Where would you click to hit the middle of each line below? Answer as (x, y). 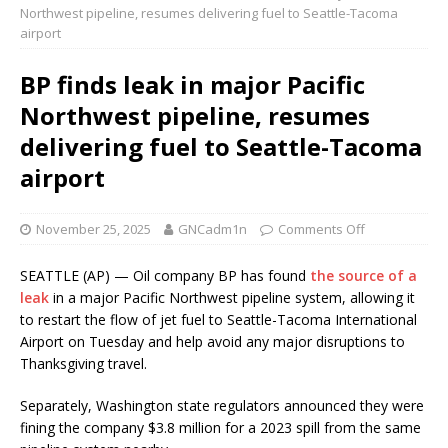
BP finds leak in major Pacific (192, 85)
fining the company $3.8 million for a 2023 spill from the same (220, 428)
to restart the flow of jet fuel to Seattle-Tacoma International (218, 320)
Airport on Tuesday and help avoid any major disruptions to (212, 342)
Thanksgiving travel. (83, 364)
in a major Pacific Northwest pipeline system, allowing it (232, 298)
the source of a (363, 276)
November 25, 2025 (93, 229)
